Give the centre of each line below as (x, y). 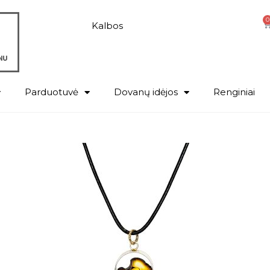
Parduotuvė (52, 92)
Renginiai (234, 92)
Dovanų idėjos (146, 92)
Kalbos (107, 26)
